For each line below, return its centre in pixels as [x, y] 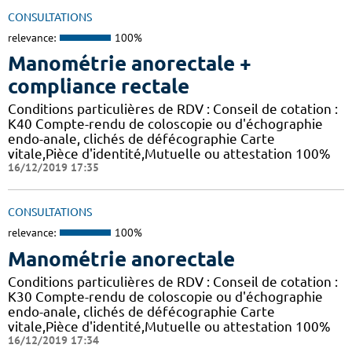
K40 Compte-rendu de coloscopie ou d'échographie [165, 124]
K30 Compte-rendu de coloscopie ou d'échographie [165, 296]
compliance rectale [99, 86]
